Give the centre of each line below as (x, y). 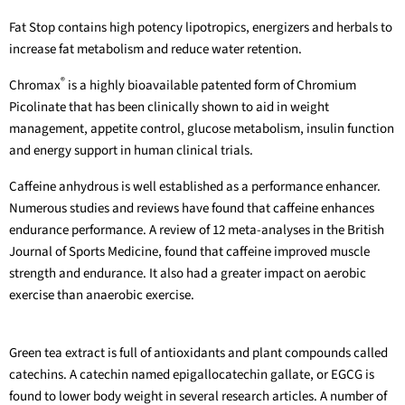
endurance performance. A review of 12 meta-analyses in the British (197, 230)
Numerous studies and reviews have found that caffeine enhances (192, 208)
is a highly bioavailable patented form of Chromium (211, 85)
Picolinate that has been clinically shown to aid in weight (169, 107)
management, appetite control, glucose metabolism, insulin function (202, 128)
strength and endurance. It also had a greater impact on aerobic (188, 273)
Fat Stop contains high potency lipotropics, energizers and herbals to (201, 27)
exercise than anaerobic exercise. (102, 295)
